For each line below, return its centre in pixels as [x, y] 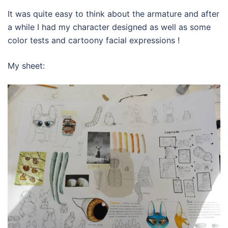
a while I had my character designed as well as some [109, 27]
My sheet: [26, 65]
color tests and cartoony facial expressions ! [94, 40]
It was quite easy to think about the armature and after [113, 13]
